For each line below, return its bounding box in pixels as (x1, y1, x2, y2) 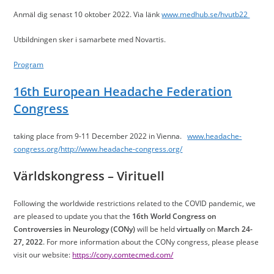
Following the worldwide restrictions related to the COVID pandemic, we (13, 198, 256, 209)
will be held (137, 224, 177, 234)
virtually (177, 224, 206, 234)
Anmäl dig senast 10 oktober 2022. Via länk (13, 9, 162, 20)
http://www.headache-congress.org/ (61, 144, 183, 154)
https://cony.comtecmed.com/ (72, 250, 174, 260)
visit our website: (13, 250, 73, 260)
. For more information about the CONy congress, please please (43, 237, 259, 247)
